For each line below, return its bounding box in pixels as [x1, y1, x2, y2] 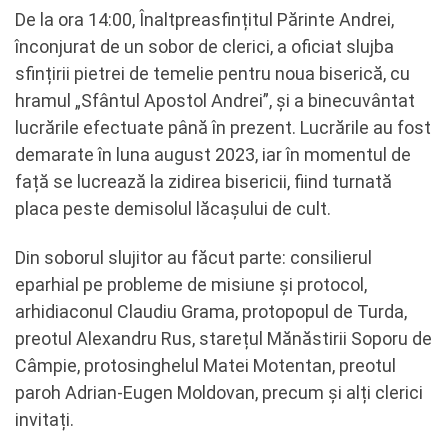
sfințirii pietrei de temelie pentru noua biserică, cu [15, 62, 410, 84]
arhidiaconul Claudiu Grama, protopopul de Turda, [15, 301, 407, 322]
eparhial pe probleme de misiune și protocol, [15, 274, 367, 295]
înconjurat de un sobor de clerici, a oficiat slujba [15, 35, 394, 57]
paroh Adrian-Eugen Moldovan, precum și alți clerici [15, 382, 423, 403]
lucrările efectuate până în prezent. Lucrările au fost [15, 116, 431, 138]
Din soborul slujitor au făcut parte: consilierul [15, 247, 372, 268]
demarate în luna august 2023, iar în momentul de [15, 143, 411, 165]
